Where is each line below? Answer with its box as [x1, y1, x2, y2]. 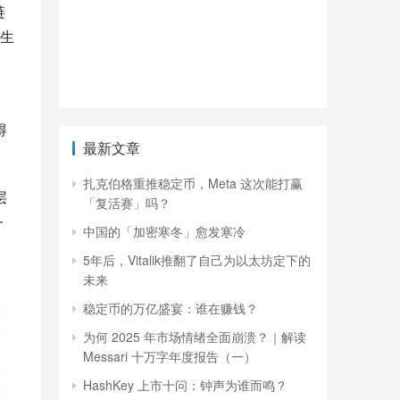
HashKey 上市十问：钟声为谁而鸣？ [83, 376, 287, 394]
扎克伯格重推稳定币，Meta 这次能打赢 [83, 174, 303, 192]
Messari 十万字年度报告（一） [83, 347, 256, 365]
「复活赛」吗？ [83, 194, 171, 212]
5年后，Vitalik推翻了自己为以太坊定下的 [83, 251, 311, 269]
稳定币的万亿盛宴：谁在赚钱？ [83, 299, 258, 317]
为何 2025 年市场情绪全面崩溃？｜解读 [83, 328, 306, 346]
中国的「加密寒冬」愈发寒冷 [83, 222, 246, 240]
